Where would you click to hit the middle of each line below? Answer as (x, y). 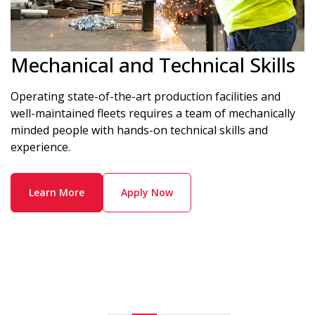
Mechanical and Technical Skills (153, 64)
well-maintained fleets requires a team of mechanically (153, 113)
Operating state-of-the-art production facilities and (146, 96)
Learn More (57, 192)
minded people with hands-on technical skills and (139, 130)
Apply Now (147, 192)
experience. (40, 147)
